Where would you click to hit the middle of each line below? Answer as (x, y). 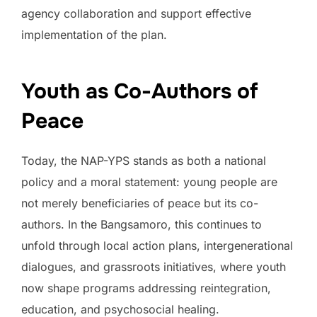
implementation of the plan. (94, 34)
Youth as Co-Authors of (140, 91)
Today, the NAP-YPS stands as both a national (144, 160)
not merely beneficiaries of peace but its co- (140, 203)
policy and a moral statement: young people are (149, 181)
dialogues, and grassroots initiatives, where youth (154, 266)
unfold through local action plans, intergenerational (157, 245)
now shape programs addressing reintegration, (146, 288)
